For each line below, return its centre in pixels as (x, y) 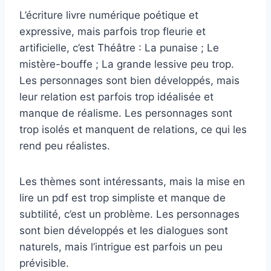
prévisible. (44, 263)
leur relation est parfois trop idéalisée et (116, 96)
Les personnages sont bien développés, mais (129, 80)
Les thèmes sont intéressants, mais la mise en (132, 181)
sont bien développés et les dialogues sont (124, 230)
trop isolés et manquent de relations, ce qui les (133, 129)
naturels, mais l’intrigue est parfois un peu (121, 247)
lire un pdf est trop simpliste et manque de (122, 198)
